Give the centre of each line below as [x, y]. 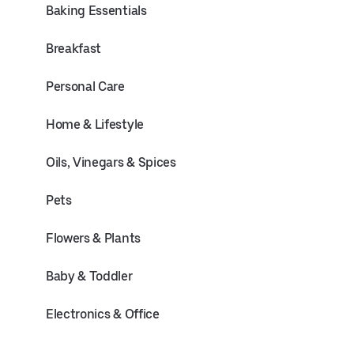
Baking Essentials [96, 11]
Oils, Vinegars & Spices [111, 162]
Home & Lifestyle [95, 124]
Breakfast [74, 49]
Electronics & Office [103, 314]
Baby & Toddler [89, 276]
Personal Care [85, 87]
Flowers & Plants [93, 238]
